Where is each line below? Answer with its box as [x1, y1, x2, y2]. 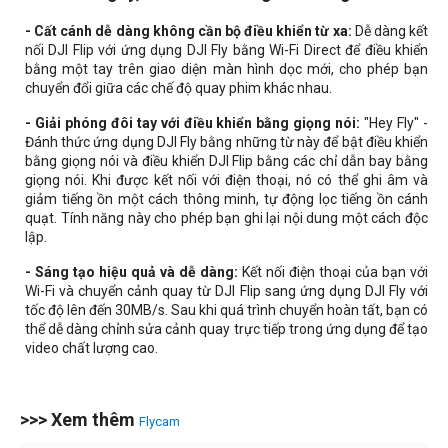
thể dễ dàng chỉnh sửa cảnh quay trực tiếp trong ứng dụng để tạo [25, 321, 428, 338]
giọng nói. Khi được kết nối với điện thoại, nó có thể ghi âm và [25, 172, 428, 189]
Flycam [139, 414, 180, 430]
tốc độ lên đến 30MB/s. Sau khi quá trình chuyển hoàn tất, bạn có [25, 302, 428, 319]
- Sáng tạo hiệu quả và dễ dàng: [25, 264, 242, 281]
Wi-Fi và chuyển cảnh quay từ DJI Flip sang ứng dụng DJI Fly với [25, 283, 428, 300]
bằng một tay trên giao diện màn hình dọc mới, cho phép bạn [25, 61, 428, 78]
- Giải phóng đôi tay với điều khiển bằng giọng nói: [25, 115, 365, 132]
